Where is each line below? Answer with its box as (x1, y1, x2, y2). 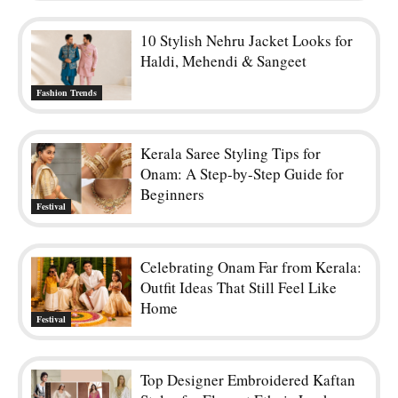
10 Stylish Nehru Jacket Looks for (140, 29, 354, 51)
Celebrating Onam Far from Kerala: (140, 256, 362, 277)
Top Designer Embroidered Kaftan (140, 369, 356, 390)
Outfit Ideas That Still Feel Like (140, 276, 338, 298)
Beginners (140, 184, 205, 205)
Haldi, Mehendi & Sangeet (140, 50, 307, 71)
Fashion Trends (36, 86, 97, 99)
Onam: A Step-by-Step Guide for (140, 163, 345, 185)
